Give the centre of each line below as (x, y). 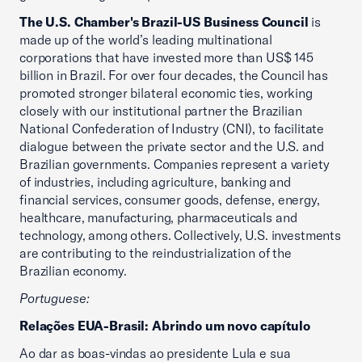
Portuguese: (55, 298)
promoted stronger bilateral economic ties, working (166, 93)
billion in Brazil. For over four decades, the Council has (174, 75)
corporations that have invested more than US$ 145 (166, 57)
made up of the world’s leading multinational (146, 40)
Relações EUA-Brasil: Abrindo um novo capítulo (165, 326)
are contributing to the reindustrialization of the (156, 253)
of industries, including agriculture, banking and (155, 182)
